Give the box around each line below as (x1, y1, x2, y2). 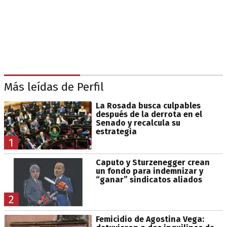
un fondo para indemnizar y (95, 166, 203, 176)
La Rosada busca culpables (95, 100, 201, 110)
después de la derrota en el (95, 109, 202, 119)
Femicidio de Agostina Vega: (95, 214, 204, 224)
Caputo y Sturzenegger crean (95, 157, 210, 167)
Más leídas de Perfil (4, 80, 104, 94)
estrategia (95, 126, 137, 136)
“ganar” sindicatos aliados (95, 174, 202, 184)
